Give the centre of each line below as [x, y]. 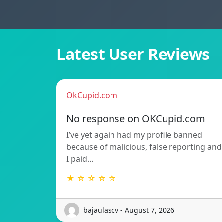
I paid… [80, 158]
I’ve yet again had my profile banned [134, 135]
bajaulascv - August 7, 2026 [129, 210]
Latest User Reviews [133, 54]
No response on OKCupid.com [136, 118]
